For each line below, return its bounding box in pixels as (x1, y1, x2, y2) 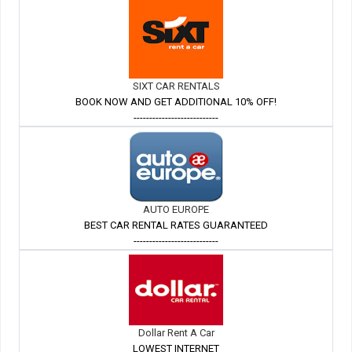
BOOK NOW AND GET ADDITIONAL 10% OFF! (75, 96, 277, 108)
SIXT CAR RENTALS (132, 80, 220, 93)
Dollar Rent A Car (137, 327, 214, 339)
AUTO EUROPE (143, 203, 209, 216)
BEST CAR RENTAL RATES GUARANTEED (84, 219, 268, 232)
